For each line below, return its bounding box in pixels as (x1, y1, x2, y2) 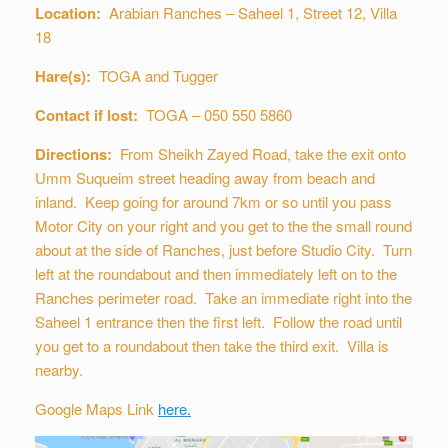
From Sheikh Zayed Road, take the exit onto (120, 143, 406, 165)
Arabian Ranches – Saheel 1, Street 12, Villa (109, 2, 397, 24)
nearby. (35, 359, 83, 381)
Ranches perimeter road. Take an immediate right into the (35, 287, 412, 309)
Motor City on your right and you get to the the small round (35, 215, 412, 237)
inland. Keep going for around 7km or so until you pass (35, 191, 392, 213)
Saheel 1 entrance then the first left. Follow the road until (35, 311, 402, 333)
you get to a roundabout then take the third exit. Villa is (35, 335, 389, 357)
